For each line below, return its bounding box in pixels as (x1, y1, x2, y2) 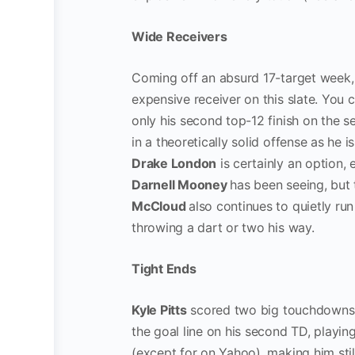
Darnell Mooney (132, 177, 231, 193)
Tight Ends (132, 261, 197, 277)
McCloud (132, 198, 189, 214)
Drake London (132, 155, 217, 171)
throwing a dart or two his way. (132, 219, 315, 235)
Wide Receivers (132, 29, 227, 44)
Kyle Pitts (132, 302, 187, 318)
